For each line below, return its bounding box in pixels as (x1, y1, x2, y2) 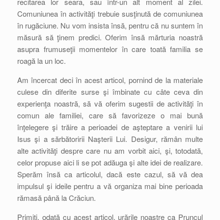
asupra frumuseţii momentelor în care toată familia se (17, 44, 203, 54)
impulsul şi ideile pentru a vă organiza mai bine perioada (17, 181, 203, 191)
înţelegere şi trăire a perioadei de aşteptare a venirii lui (17, 122, 203, 132)
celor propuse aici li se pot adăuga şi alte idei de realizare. (17, 157, 203, 167)
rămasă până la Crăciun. (17, 192, 96, 203)
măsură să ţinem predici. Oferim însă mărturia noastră (17, 32, 203, 42)
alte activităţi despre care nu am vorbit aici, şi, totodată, (17, 145, 203, 156)
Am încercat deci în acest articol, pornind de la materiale (17, 75, 203, 85)
